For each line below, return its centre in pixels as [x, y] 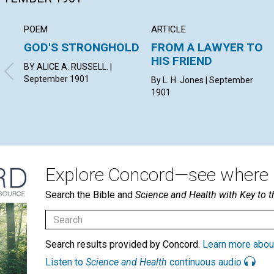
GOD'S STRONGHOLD [82, 48]
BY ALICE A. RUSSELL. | [68, 67]
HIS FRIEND [182, 61]
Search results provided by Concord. [124, 245]
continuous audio [206, 262]
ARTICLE [169, 30]
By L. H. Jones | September [202, 80]
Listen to [65, 262]
